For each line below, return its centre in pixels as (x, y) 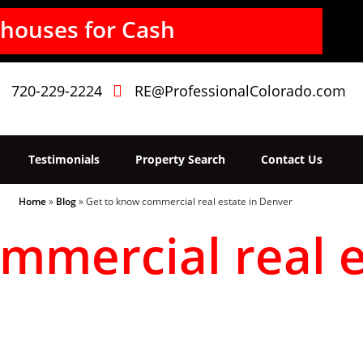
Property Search (180, 159)
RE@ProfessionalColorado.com (241, 91)
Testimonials (64, 159)
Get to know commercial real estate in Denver (189, 201)
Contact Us (292, 159)
